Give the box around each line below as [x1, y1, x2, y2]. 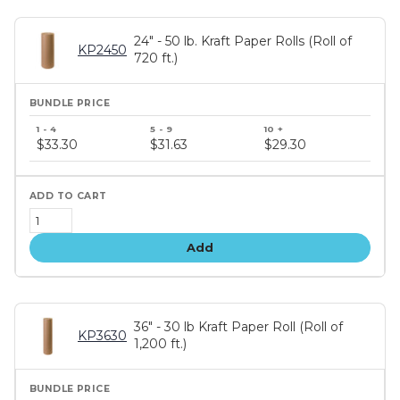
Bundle [29, 113, 73, 130]
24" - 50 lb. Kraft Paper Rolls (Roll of [134, 33, 352, 50]
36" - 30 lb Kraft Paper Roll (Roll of [134, 319, 343, 336]
